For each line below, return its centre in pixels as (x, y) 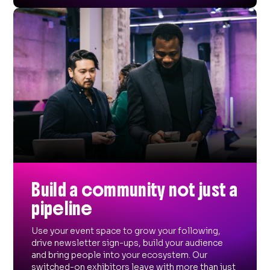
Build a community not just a (135, 190)
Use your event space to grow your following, (126, 231)
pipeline (62, 209)
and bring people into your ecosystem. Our (120, 255)
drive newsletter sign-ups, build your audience (127, 243)
